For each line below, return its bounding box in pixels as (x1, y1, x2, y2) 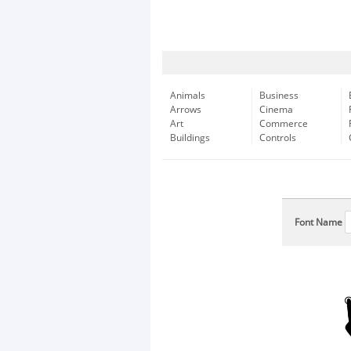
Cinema (259, 104, 293, 115)
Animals (170, 90, 205, 101)
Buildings (170, 132, 210, 143)
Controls (259, 132, 296, 143)
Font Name (295, 217, 342, 228)
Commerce (259, 118, 308, 129)
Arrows (170, 104, 201, 115)
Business (259, 90, 299, 101)
